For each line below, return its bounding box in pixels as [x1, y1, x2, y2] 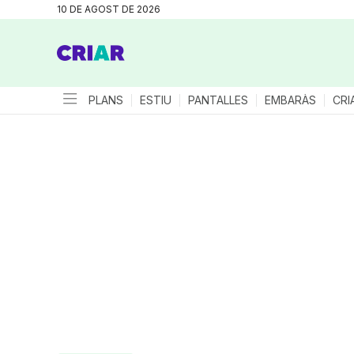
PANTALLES [188, 93, 248, 107]
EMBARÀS [265, 93, 316, 107]
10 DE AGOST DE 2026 [57, 3, 160, 15]
